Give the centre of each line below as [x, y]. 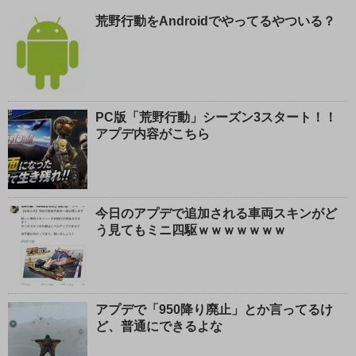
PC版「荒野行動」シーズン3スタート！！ [216, 117]
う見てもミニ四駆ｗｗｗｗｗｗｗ [191, 230]
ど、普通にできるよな [159, 326]
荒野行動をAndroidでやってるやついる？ [215, 21]
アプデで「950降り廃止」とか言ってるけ [214, 309]
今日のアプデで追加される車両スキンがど [216, 213]
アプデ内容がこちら [153, 133]
